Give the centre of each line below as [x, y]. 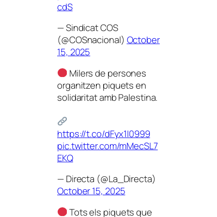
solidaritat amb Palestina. [108, 97]
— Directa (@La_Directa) [107, 179]
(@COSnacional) [92, 40]
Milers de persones [107, 73]
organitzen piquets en [102, 85]
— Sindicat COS [88, 28]
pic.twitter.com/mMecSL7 [108, 146]
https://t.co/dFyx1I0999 [104, 133]
